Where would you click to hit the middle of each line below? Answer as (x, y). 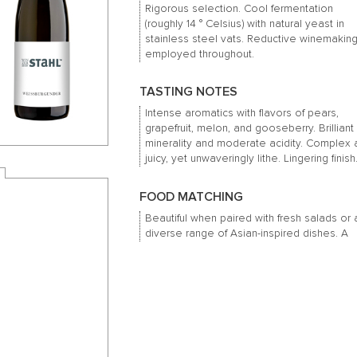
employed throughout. (200, 54)
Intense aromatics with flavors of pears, (242, 114)
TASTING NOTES (188, 92)
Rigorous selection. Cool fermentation (239, 8)
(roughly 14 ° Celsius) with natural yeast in (245, 24)
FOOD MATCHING (191, 196)
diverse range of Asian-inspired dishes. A (247, 233)
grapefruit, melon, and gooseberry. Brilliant (250, 129)
